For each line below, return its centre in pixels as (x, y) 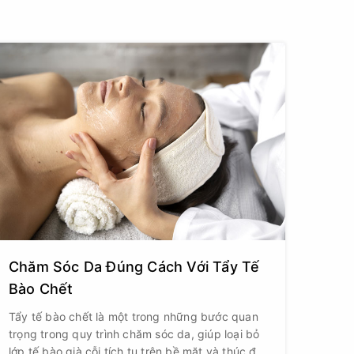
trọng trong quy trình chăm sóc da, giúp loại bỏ (134, 334)
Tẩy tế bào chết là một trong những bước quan (134, 316)
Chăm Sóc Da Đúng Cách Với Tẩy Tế (134, 267)
